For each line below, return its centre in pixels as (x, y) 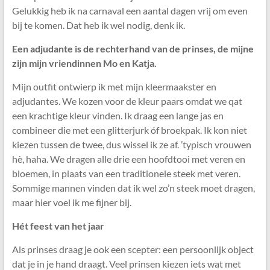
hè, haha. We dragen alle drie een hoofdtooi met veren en (128, 159)
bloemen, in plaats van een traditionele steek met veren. (126, 174)
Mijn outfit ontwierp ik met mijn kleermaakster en (114, 87)
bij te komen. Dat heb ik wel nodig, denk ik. (98, 25)
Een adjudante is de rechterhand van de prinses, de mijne (133, 49)
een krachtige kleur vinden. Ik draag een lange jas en (118, 116)
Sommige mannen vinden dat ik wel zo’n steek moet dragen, (133, 188)
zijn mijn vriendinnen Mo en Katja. (84, 63)
